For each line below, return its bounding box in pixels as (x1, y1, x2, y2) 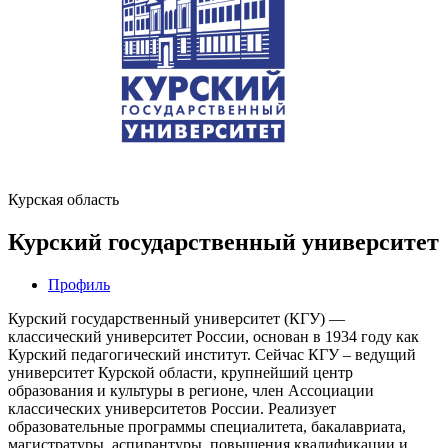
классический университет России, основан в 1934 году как (8, 327, 419, 345)
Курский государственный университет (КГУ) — (8, 309, 345, 327)
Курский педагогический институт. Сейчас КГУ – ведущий (8, 345, 416, 363)
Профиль (48, 275, 110, 293)
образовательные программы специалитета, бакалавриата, (8, 417, 406, 435)
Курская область (8, 191, 119, 208)
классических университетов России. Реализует (8, 399, 336, 417)
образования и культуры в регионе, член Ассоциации (8, 381, 374, 399)
